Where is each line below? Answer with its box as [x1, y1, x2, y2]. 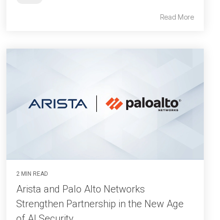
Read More [160, 13, 194, 22]
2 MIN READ [16, 170, 48, 178]
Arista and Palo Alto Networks [16, 183, 145, 195]
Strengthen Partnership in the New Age [16, 198, 184, 210]
